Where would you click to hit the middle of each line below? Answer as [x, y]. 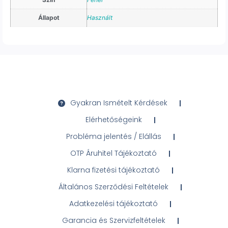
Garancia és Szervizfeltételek [113, 221]
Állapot [49, 18]
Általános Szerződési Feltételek [113, 187]
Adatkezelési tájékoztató [113, 204]
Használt [100, 18]
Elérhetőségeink [113, 120]
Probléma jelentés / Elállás [113, 137]
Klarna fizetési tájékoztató [113, 170]
